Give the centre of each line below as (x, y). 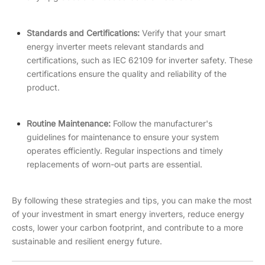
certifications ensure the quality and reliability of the (127, 74)
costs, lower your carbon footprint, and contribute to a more (127, 227)
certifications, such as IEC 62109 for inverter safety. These (140, 60)
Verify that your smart (183, 33)
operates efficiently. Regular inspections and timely (125, 151)
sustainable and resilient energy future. (87, 241)
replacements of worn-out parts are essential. (114, 164)
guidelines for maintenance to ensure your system (123, 137)
